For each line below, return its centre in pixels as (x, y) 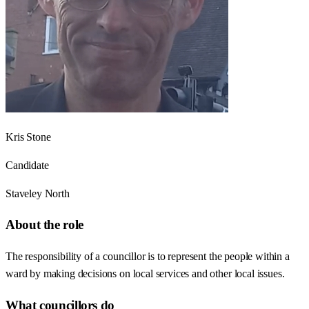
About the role (44, 225)
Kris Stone (28, 137)
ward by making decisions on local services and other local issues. (145, 274)
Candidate (27, 165)
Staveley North (38, 193)
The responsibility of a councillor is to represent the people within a (148, 257)
